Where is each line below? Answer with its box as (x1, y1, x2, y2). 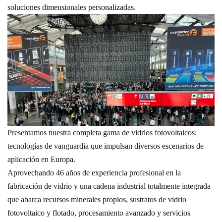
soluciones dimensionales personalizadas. (7, 2, 136, 11)
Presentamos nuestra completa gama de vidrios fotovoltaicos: (7, 128, 197, 137)
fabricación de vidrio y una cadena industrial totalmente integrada (7, 181, 211, 190)
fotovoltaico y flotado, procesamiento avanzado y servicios (7, 208, 190, 217)
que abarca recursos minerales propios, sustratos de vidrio (7, 195, 186, 204)
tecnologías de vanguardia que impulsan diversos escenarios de (7, 141, 204, 150)
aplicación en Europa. (7, 155, 75, 164)
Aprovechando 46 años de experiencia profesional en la (7, 168, 181, 177)
